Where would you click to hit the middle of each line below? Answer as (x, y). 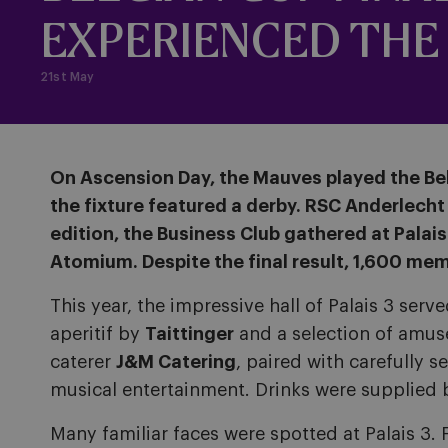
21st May (67, 77)
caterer (83, 362)
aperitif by (97, 334)
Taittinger (189, 334)
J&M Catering (176, 362)
